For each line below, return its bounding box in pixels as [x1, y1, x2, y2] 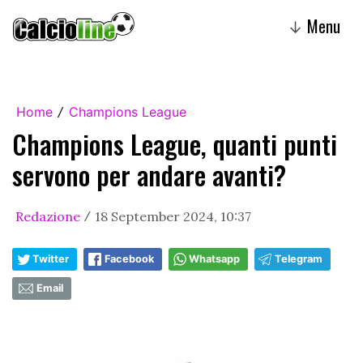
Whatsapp [189, 253, 240, 265]
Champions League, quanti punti [12, 125, 337, 163]
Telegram [275, 253, 322, 265]
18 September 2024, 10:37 [95, 208, 251, 224]
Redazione [15, 208, 80, 224]
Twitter [32, 253, 69, 265]
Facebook [105, 253, 154, 265]
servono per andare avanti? [12, 156, 286, 194]
